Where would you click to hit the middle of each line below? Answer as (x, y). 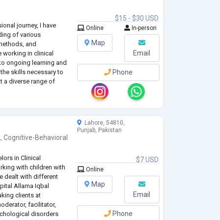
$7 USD (147, 160)
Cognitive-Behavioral (36, 138)
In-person (143, 28)
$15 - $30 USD (137, 18)
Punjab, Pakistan (99, 130)
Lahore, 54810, (103, 123)
